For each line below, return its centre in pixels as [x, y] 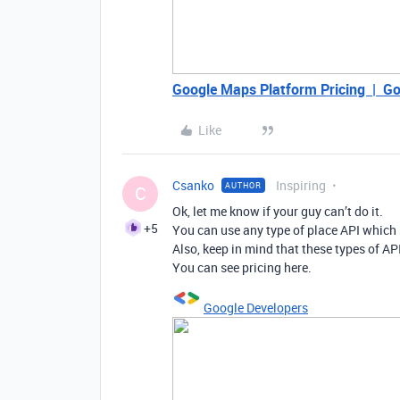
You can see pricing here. [242, 267]
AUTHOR [243, 185]
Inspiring [301, 185]
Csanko [193, 185]
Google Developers [256, 308]
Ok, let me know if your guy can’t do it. [278, 211]
